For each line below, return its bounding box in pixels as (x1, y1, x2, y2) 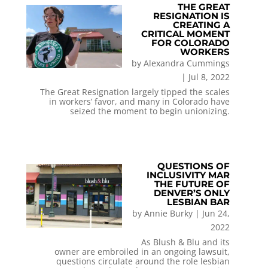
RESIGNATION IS (153, 10, 230, 22)
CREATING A (173, 19, 230, 31)
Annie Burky (144, 207, 193, 219)
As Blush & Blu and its (141, 236, 230, 248)
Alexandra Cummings (144, 57, 230, 69)
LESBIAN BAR (167, 196, 230, 208)
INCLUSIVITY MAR (147, 169, 230, 181)
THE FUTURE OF (154, 178, 230, 190)
